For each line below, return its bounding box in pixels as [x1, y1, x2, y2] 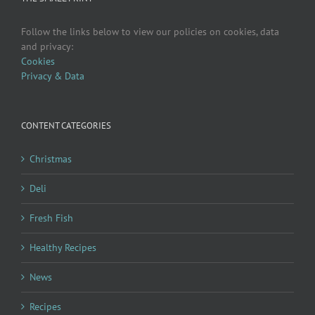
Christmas [30, 152, 72, 165]
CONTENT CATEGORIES [21, 119, 111, 131]
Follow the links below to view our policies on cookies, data [21, 25, 279, 38]
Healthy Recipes [30, 240, 96, 254]
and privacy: [21, 39, 73, 53]
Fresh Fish [30, 211, 73, 224]
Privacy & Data [21, 69, 84, 82]
